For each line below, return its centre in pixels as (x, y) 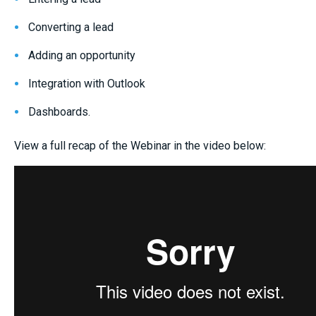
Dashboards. (59, 112)
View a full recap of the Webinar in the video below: (140, 146)
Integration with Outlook (87, 84)
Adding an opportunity (82, 55)
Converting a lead (71, 27)
